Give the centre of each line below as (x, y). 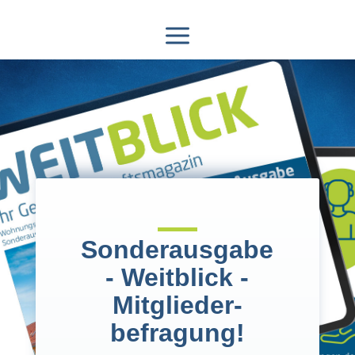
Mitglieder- (177, 305)
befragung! (177, 333)
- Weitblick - (177, 277)
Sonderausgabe (177, 250)
